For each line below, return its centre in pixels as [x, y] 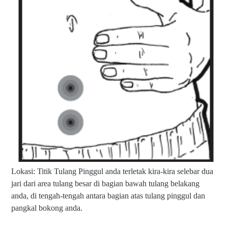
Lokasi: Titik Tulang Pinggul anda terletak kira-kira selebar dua [112, 171]
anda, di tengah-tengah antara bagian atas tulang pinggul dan [108, 195]
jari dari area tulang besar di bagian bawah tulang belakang [105, 183]
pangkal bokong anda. [47, 208]
